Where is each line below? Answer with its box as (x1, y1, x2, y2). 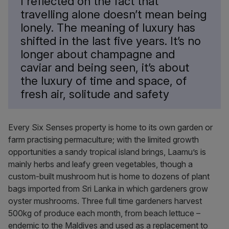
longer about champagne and (20, 48, 175, 61)
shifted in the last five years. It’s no (20, 34, 201, 48)
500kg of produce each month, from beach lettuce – (8, 208, 200, 218)
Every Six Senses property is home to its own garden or (8, 122, 213, 132)
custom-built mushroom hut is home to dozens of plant (8, 171, 210, 181)
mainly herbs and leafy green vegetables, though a (8, 159, 193, 169)
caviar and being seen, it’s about (20, 61, 189, 74)
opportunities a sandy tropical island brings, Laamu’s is (8, 147, 206, 157)
